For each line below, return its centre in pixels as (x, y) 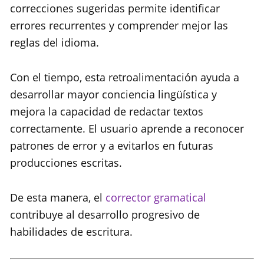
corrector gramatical (156, 198)
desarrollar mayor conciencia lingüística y (113, 95)
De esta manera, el (58, 198)
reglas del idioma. (55, 43)
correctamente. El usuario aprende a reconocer (127, 129)
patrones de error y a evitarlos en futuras (112, 146)
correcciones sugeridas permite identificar (115, 9)
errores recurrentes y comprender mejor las (119, 26)
